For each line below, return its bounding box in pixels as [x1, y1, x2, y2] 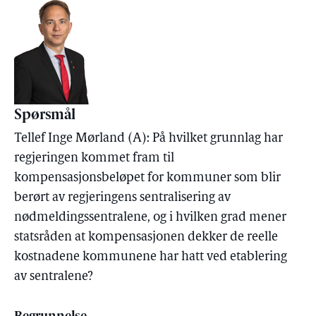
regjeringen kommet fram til [14, 152, 174, 165]
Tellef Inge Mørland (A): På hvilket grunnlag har [14, 132, 283, 145]
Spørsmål [14, 109, 75, 123]
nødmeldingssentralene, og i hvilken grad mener [14, 211, 286, 224]
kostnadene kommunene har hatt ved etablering [14, 250, 287, 264]
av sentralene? [14, 270, 93, 284]
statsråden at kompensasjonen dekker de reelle [14, 231, 278, 244]
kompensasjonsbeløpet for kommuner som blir [14, 171, 281, 185]
